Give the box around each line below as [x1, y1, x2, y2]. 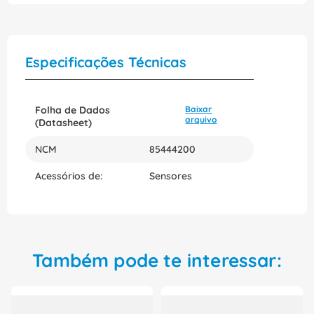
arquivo [185, 114, 217, 125]
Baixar [185, 104, 212, 115]
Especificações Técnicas [25, 53, 186, 71]
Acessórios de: [35, 170, 102, 183]
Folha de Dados [35, 104, 110, 117]
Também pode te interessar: [32, 249, 282, 273]
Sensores [149, 170, 192, 183]
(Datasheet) [35, 116, 92, 130]
